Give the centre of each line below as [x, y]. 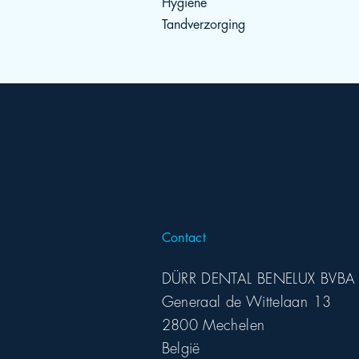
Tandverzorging [203, 23]
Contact [184, 236]
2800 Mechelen [213, 323]
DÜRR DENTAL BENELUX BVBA [258, 277]
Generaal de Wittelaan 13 [246, 300]
